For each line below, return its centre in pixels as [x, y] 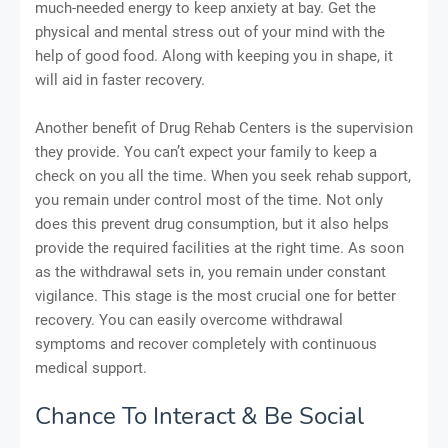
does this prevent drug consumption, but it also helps [212, 224]
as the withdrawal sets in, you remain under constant [210, 272]
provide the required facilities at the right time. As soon [219, 248]
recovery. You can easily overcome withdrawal [189, 320]
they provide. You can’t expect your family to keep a [206, 152]
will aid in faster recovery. [120, 80]
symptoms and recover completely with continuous [206, 344]
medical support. [91, 368]
